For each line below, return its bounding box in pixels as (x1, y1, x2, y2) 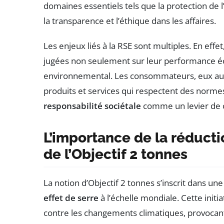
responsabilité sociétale (43, 99, 141, 111)
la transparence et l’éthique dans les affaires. (43, 14, 216, 26)
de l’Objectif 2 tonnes (43, 145, 187, 162)
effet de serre (43, 191, 98, 203)
